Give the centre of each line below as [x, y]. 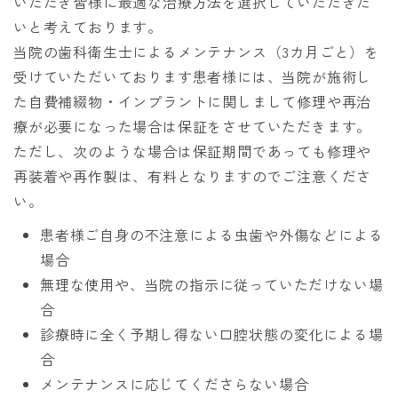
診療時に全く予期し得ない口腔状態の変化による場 [212, 334]
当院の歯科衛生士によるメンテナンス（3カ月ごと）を [196, 52]
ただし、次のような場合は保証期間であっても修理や [193, 151]
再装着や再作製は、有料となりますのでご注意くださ [193, 176]
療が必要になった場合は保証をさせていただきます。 [193, 127]
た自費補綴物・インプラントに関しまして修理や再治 [193, 102]
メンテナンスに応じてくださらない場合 [175, 384]
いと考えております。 [88, 27]
